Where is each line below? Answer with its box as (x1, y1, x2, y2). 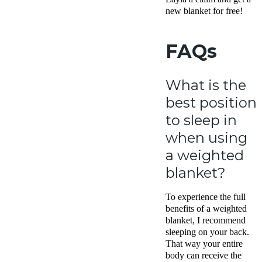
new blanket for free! (166, 6, 243, 16)
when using (166, 129, 247, 147)
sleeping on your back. (166, 227, 249, 237)
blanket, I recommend (166, 215, 246, 226)
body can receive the (166, 250, 242, 261)
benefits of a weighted (166, 204, 247, 214)
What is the (166, 77, 246, 94)
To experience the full (166, 192, 246, 202)
